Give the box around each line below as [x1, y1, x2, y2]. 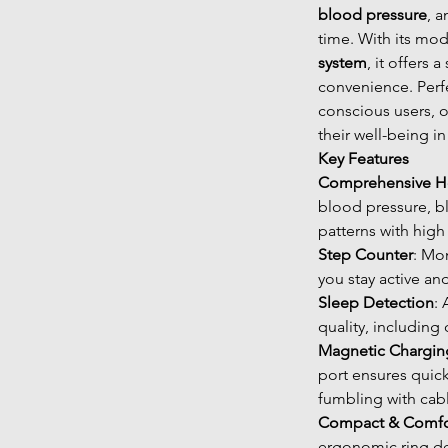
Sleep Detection [318, 292, 434, 312]
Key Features [318, 148, 409, 168]
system [318, 52, 367, 72]
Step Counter [318, 244, 413, 264]
